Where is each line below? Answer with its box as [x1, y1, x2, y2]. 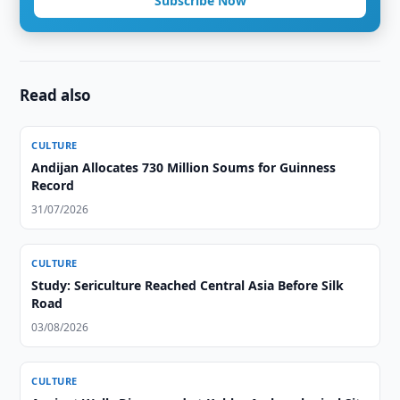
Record [31, 177, 75, 194]
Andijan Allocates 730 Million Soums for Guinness [31, 159, 337, 176]
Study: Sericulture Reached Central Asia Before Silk [31, 277, 345, 294]
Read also [20, 85, 92, 105]
